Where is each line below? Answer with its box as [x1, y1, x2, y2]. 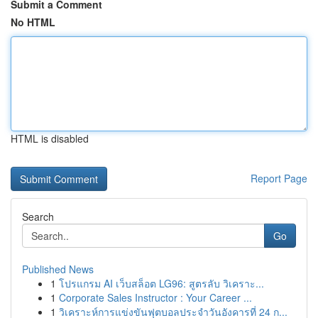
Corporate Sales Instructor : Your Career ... [59, 290, 252, 305]
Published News [22, 262, 94, 276]
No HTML [11, 15, 55, 29]
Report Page [251, 171, 307, 185]
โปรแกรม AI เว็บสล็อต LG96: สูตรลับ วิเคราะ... [59, 276, 264, 290]
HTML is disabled [11, 131, 89, 146]
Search [22, 209, 54, 224]
